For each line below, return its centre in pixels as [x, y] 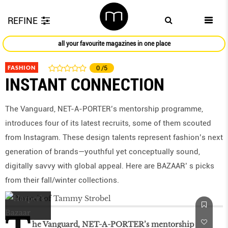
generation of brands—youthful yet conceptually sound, [103, 152]
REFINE [23, 21]
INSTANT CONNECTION [85, 85]
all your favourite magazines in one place [114, 44]
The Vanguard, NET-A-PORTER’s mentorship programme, [104, 109]
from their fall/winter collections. [62, 180]
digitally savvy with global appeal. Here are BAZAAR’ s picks [110, 166]
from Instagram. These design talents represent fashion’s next [114, 138]
